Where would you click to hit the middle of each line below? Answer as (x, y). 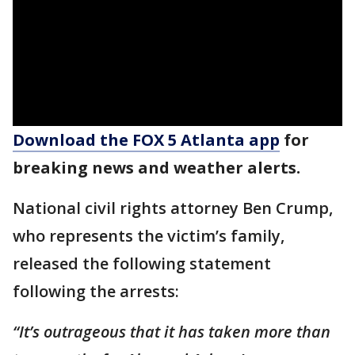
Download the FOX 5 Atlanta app (146, 140)
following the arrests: (96, 292)
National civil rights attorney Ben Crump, (173, 208)
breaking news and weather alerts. (157, 168)
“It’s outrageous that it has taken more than (172, 332)
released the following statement (142, 264)
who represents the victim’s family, (149, 236)
